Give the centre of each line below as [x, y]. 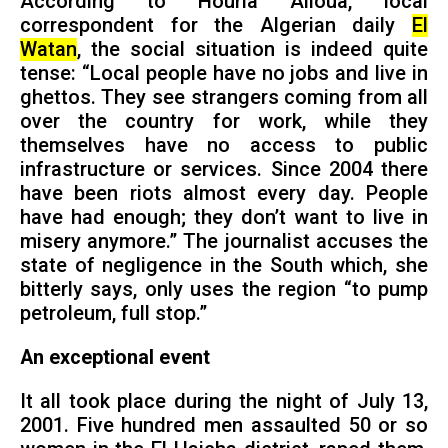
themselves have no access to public [224, 146]
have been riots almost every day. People [224, 194]
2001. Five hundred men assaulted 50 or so [224, 425]
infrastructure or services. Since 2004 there [224, 170]
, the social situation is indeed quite [252, 50]
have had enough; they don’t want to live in [224, 218]
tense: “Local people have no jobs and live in [224, 74]
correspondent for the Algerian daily [216, 26]
